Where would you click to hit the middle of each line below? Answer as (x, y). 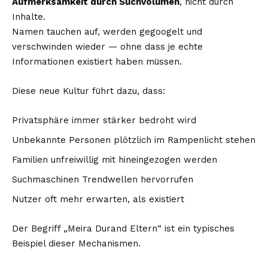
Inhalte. (29, 16)
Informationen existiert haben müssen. (97, 61)
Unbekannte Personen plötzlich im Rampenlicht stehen (134, 140)
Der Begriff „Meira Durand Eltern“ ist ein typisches (123, 228)
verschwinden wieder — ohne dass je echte (107, 46)
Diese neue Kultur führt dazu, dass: (89, 91)
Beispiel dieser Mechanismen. (76, 243)
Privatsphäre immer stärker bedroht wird (104, 120)
